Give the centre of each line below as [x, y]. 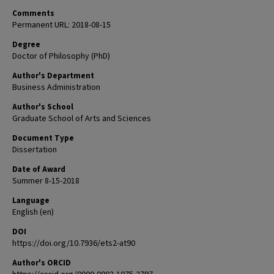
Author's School [43, 107]
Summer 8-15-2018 [46, 181]
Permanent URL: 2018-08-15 [61, 25]
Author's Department [53, 76]
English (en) [33, 212]
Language [31, 201]
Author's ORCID [42, 263]
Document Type [43, 138]
